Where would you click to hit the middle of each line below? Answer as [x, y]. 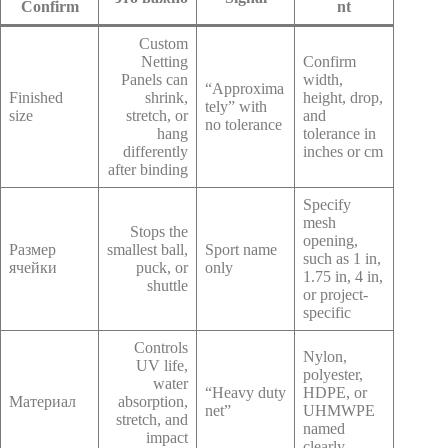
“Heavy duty [245, 392]
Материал [42, 401]
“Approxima [244, 88]
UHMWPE [339, 410]
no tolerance [243, 124]
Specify [327, 204]
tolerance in [339, 133]
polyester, [333, 374]
